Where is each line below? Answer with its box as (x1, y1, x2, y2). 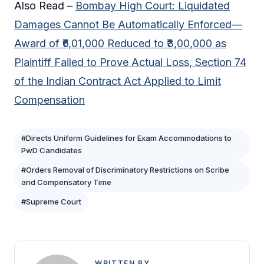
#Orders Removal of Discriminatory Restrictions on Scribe (21, 165, 229, 175)
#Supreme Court (21, 197, 81, 207)
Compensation (14, 94, 85, 107)
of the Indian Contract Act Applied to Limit (14, 75, 221, 88)
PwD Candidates (21, 146, 82, 156)
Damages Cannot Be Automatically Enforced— (14, 18, 242, 31)
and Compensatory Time (21, 177, 111, 187)
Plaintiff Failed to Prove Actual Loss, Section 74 (14, 56, 246, 69)
